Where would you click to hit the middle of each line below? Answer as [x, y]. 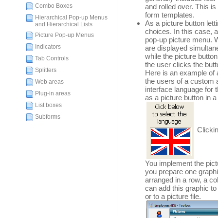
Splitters [46, 70]
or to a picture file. [173, 197]
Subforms [48, 117]
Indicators [48, 47]
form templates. [171, 15]
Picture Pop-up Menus [64, 35]
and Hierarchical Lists [64, 24]
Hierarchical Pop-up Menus [71, 18]
